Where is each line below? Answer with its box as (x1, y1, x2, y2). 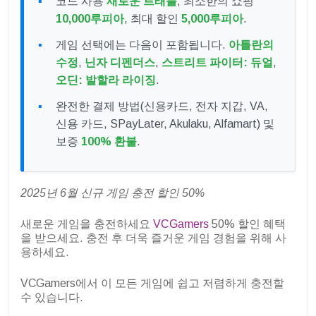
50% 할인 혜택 (209, 218, 286, 231)
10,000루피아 (56, 13, 124, 25)
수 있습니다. (20, 291, 83, 304)
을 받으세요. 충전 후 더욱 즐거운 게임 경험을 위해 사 (20, 232, 286, 245)
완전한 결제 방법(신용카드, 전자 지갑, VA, (56, 100, 268, 113)
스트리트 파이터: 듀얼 (162, 56, 273, 69)
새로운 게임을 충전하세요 (20, 218, 153, 231)
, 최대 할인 (124, 13, 181, 25)
